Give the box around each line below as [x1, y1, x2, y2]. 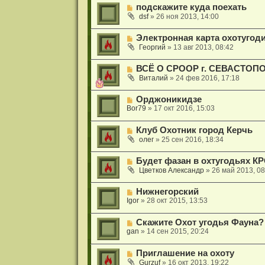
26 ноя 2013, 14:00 [156, 12, 219, 21]
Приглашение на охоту [135, 248, 234, 258]
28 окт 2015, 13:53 [146, 196, 208, 205]
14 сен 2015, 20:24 [146, 227, 209, 235]
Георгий [138, 43, 166, 51]
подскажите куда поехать [135, 2, 247, 12]
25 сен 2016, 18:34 [161, 135, 224, 144]
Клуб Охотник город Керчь [135, 125, 253, 135]
